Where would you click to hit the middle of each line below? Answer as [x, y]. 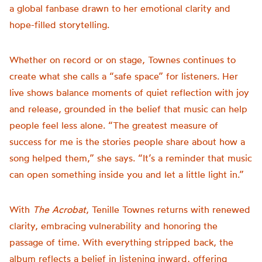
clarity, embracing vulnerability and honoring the [113, 226]
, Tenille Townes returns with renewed [168, 209]
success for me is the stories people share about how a [127, 142]
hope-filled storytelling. [59, 25]
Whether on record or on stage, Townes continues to [123, 60]
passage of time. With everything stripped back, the [121, 242]
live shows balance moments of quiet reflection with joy [129, 92]
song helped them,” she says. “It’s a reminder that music [131, 158]
